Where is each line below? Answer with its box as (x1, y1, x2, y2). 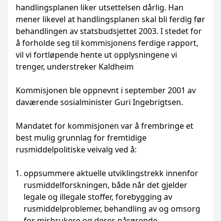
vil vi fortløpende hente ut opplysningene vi (16, 49, 177, 60)
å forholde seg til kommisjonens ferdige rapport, (16, 37, 198, 48)
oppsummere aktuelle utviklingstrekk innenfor (24, 168, 198, 179)
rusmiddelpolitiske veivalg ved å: (16, 144, 137, 155)
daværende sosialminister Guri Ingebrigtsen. (16, 97, 183, 108)
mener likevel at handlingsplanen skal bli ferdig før (16, 14, 205, 25)
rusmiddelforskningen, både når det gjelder (24, 180, 187, 190)
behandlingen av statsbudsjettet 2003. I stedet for (16, 26, 202, 37)
